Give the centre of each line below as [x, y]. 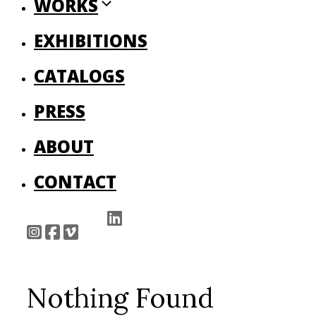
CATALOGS [79, 76]
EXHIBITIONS [91, 41]
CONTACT [75, 182]
